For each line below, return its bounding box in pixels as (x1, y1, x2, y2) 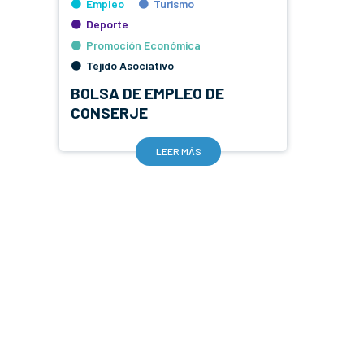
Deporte (85, 17, 128, 32)
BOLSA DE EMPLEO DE (70, 84, 224, 102)
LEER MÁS (155, 145, 201, 157)
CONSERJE (70, 103, 148, 122)
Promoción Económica (85, 37, 201, 52)
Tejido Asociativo (85, 58, 174, 72)
